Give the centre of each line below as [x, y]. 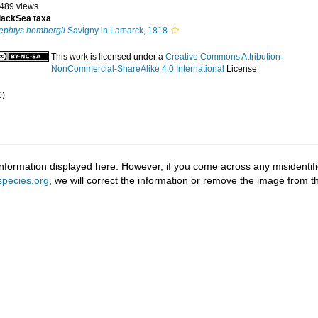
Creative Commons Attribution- [224, 57]
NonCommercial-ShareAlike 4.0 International [138, 69]
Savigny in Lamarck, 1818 [116, 31]
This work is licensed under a [108, 57]
